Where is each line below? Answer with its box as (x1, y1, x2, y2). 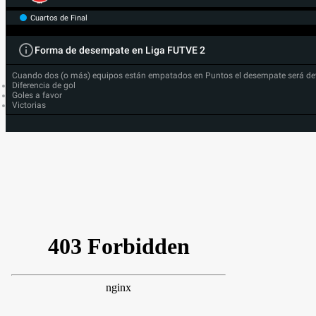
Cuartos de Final (30, 13, 87, 23)
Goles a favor (12, 90, 62, 100)
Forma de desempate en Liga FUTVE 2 (35, 44, 205, 56)
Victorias (12, 100, 46, 110)
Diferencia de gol (12, 80, 75, 90)
